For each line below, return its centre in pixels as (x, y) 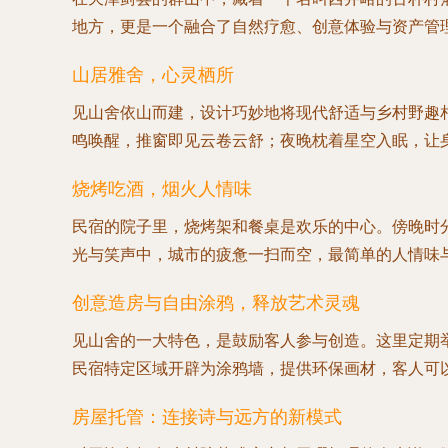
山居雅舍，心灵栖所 (153, 75)
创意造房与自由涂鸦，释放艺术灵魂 (216, 303)
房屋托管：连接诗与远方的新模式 (207, 417)
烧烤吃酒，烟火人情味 (162, 189)
